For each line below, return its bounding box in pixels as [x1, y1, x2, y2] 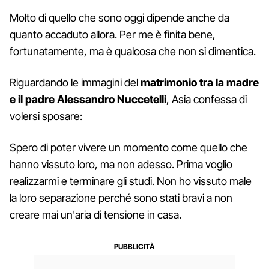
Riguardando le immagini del [10, 76, 141, 89]
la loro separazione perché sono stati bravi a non [10, 191, 232, 204]
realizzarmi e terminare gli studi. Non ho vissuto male [10, 174, 252, 187]
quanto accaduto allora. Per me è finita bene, [10, 28, 216, 41]
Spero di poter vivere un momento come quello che [10, 141, 247, 154]
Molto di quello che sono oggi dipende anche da [10, 11, 229, 24]
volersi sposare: [10, 109, 82, 122]
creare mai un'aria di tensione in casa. [10, 208, 181, 221]
